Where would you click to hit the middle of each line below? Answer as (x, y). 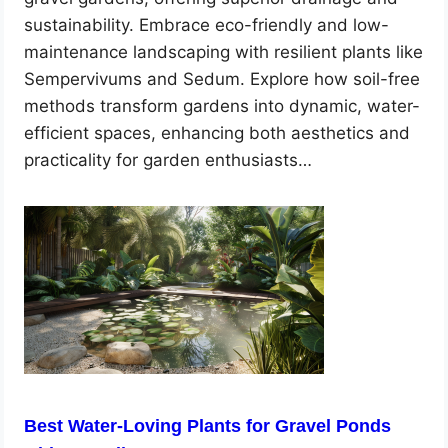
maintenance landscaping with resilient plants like (224, 51)
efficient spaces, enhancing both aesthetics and (217, 132)
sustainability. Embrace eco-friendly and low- (207, 24)
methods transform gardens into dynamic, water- (222, 105)
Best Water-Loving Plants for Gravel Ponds (208, 425)
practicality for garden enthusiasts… (168, 159)
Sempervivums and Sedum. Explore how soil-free (222, 78)
